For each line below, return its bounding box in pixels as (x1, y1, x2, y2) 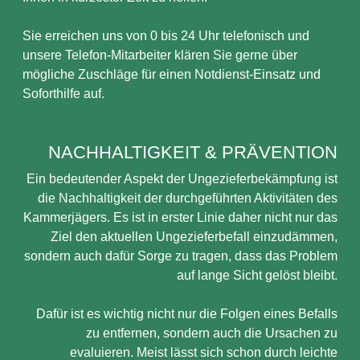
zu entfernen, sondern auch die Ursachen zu (86, 326, 337, 340)
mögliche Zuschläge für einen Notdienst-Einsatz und (22, 67, 321, 81)
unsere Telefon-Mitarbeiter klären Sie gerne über (22, 48, 297, 62)
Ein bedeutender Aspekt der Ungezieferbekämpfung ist (27, 172, 337, 186)
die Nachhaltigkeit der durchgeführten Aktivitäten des (38, 191, 337, 205)
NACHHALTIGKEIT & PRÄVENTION (48, 142, 337, 162)
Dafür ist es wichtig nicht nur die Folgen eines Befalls (36, 307, 337, 321)
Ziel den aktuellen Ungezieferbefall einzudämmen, (51, 230, 337, 243)
